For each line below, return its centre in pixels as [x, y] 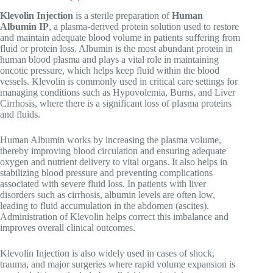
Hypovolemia [139, 92]
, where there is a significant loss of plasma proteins [133, 103]
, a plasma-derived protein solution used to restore [144, 26]
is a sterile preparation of [122, 15]
